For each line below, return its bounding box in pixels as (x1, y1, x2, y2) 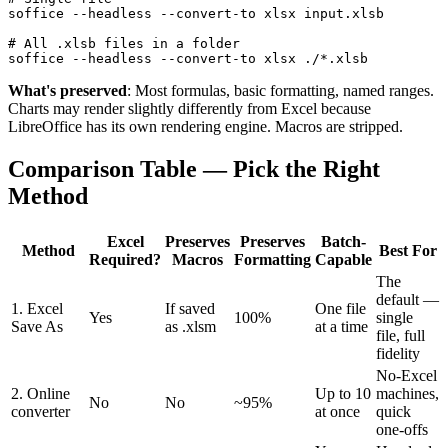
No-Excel (376, 367, 437, 385)
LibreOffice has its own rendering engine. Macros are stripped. (8, 118, 403, 136)
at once (315, 403, 360, 421)
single (376, 309, 413, 327)
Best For (378, 242, 437, 260)
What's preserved (8, 82, 127, 100)
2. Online (11, 385, 70, 403)
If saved (165, 300, 215, 318)
